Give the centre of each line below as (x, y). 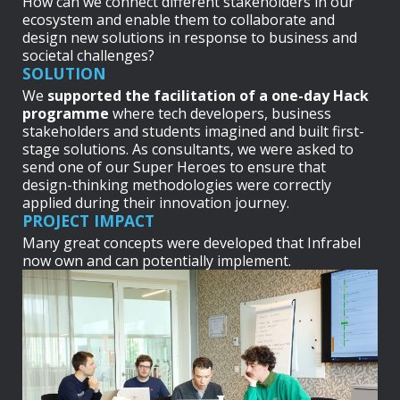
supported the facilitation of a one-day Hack (208, 95)
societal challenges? (88, 55)
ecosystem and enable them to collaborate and (179, 19)
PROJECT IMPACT (88, 220)
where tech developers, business (220, 113)
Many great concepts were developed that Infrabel (192, 242)
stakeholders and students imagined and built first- (193, 131)
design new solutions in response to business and (190, 37)
